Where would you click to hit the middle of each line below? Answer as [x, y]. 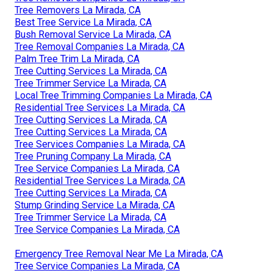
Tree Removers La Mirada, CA [78, 10]
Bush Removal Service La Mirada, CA [93, 35]
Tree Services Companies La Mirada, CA [100, 144]
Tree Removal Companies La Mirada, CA [100, 47]
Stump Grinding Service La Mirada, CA [95, 205]
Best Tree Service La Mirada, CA [83, 23]
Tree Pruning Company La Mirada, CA [93, 157]
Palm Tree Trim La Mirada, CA [77, 59]
